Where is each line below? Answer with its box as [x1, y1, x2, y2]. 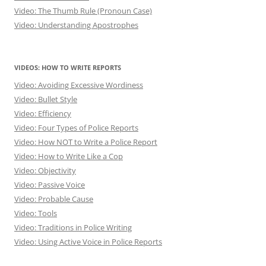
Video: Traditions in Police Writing [14, 221, 132, 233]
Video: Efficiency [14, 107, 71, 119]
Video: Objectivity [14, 164, 76, 176]
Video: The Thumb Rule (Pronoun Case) [14, 5, 152, 16]
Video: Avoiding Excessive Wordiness [14, 79, 143, 90]
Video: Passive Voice [14, 179, 85, 190]
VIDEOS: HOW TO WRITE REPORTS [14, 62, 121, 72]
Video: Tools [14, 207, 57, 218]
